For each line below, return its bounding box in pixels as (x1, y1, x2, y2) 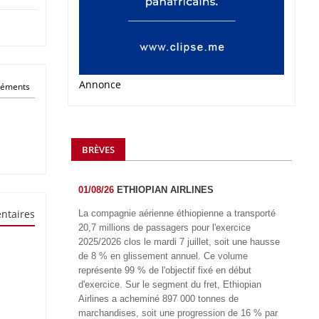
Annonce (79, 77, 121, 91)
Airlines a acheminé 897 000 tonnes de (78, 293, 239, 304)
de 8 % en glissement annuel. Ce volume (78, 250, 248, 261)
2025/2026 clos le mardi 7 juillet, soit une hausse (78, 236, 280, 247)
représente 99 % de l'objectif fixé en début (78, 264, 251, 276)
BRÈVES (82, 142, 115, 156)
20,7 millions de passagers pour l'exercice (78, 221, 251, 233)
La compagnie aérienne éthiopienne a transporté (78, 207, 276, 219)
